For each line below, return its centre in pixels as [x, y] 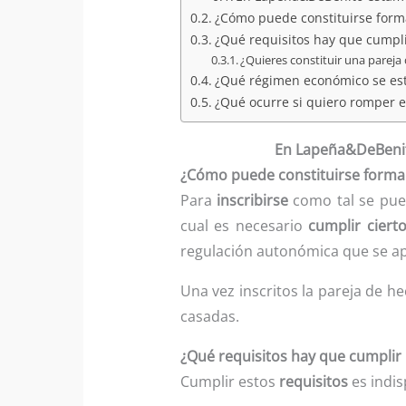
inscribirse [253, 200]
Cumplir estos [229, 381]
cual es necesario [244, 225]
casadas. [209, 316]
